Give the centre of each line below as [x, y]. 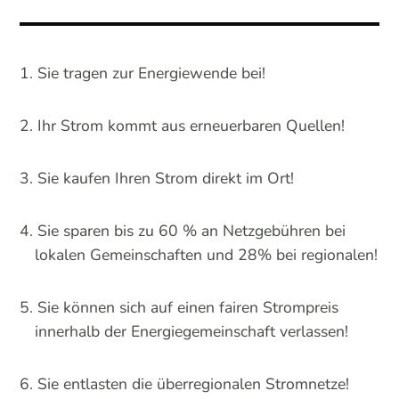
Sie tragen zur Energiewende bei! [152, 73]
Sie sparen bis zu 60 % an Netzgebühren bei [192, 230]
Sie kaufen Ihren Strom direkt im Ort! [166, 178]
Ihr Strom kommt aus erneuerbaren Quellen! [191, 125]
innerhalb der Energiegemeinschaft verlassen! [192, 331]
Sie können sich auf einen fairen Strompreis [188, 307]
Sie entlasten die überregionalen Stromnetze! [194, 383]
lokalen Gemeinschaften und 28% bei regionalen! [207, 254]
